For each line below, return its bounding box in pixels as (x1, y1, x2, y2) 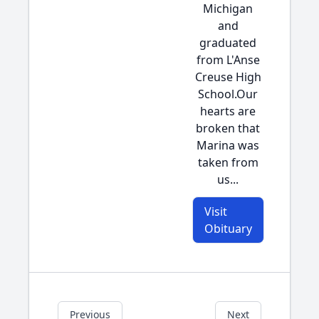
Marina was (197, 137, 259, 153)
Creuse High (194, 69, 261, 85)
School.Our (198, 86, 258, 102)
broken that (196, 120, 260, 136)
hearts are (200, 103, 256, 119)
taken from (197, 155, 258, 170)
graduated (199, 35, 256, 51)
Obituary (204, 221, 252, 236)
